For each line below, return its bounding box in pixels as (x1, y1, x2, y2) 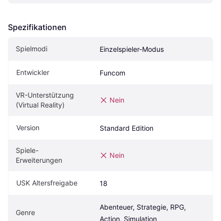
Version (16, 123, 39, 132)
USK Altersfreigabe (16, 178, 77, 187)
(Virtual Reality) (16, 100, 65, 109)
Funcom (100, 68, 125, 77)
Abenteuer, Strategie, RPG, (100, 202, 186, 211)
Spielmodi (16, 44, 47, 53)
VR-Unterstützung (16, 90, 74, 99)
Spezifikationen (8, 22, 67, 32)
